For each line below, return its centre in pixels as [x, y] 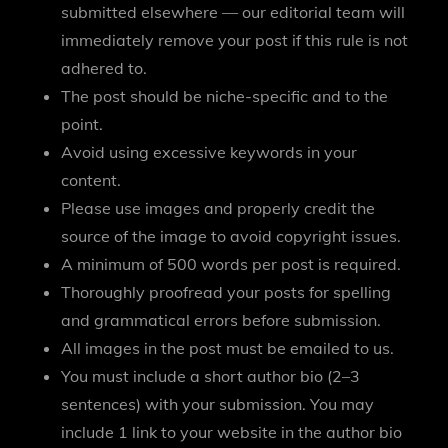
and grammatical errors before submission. [221, 319]
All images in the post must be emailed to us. [228, 347]
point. [82, 123]
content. [91, 179]
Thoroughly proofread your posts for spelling [226, 291]
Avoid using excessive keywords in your [209, 151]
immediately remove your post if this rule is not [235, 39]
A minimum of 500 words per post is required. [231, 263]
